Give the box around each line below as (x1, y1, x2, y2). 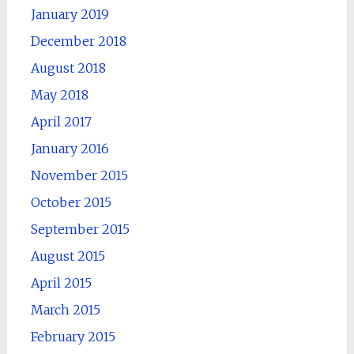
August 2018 (30, 59, 106, 76)
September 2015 (30, 220, 130, 237)
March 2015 (30, 301, 100, 318)
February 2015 (30, 328, 115, 345)
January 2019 (30, 6, 109, 22)
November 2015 (30, 167, 128, 183)
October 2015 (30, 194, 111, 210)
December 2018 (30, 32, 126, 49)
